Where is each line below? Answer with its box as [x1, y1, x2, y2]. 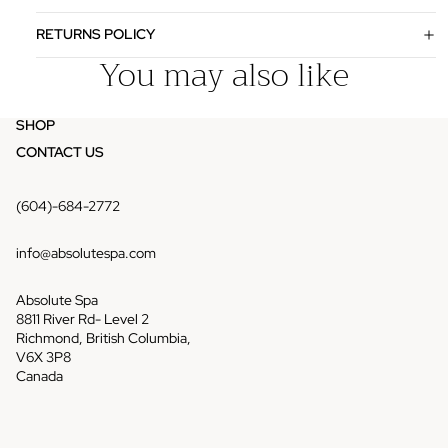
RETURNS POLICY [36, 25, 155, 44]
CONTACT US [16, 142, 104, 161]
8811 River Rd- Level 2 [16, 310, 149, 329]
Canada [16, 367, 63, 386]
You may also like [99, 47, 349, 103]
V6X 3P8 [16, 348, 71, 367]
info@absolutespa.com [16, 244, 156, 263]
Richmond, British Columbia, [16, 329, 191, 348]
